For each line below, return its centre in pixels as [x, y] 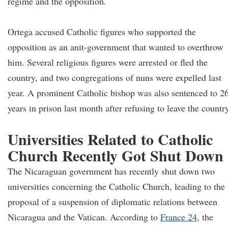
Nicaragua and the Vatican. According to [84, 217]
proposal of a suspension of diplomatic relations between [112, 202]
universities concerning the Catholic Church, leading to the [116, 186]
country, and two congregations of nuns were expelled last [115, 77]
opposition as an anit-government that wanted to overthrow [116, 47]
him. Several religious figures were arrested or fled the [108, 62]
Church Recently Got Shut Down [116, 155]
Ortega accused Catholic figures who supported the [102, 32]
